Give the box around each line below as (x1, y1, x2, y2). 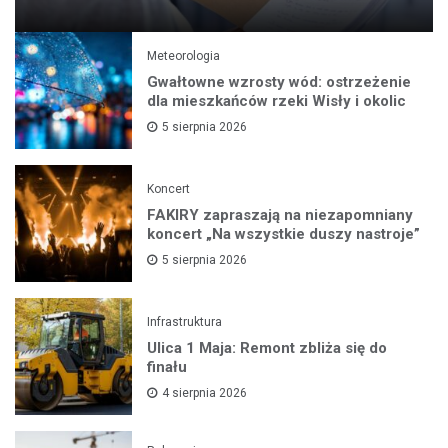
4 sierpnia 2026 (162, 385, 248, 400)
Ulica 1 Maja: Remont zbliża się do (147, 338, 388, 357)
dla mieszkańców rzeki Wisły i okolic (147, 91, 407, 110)
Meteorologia (147, 48, 221, 63)
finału (147, 357, 188, 376)
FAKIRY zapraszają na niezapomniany (147, 205, 414, 224)
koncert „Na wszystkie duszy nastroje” (147, 224, 421, 243)
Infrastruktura (147, 314, 223, 329)
